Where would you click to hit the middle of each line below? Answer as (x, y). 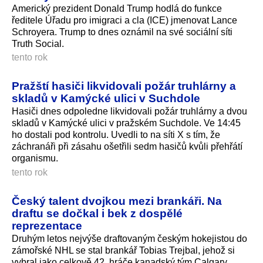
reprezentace (47, 226)
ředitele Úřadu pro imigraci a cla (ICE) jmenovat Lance (124, 20)
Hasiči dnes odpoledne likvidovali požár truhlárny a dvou (129, 112)
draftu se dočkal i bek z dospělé (97, 213)
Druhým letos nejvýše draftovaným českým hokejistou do (129, 239)
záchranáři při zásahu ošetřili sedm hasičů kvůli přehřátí (127, 147)
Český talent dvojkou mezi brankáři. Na (117, 201)
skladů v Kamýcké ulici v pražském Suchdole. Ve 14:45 (126, 123)
